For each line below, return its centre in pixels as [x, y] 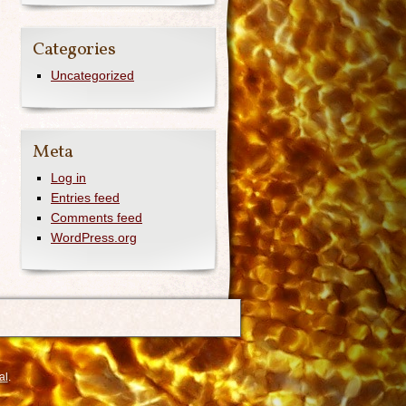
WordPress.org [94, 237]
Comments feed [97, 217]
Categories [74, 50]
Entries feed [85, 198]
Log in [68, 178]
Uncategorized [92, 75]
